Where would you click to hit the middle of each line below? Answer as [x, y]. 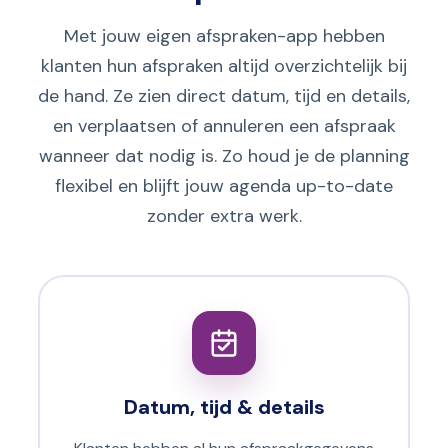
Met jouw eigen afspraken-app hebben [224, 36]
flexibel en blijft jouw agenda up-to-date [224, 186]
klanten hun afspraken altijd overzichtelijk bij [224, 66]
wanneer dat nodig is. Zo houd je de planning [224, 156]
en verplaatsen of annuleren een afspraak [224, 126]
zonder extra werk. [224, 216]
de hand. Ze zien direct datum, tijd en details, [224, 96]
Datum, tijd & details [224, 407]
